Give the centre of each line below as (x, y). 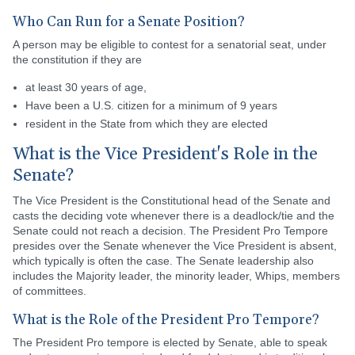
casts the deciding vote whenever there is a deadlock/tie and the (174, 216)
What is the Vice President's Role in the (165, 155)
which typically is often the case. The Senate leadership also (163, 261)
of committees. (50, 291)
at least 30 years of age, (86, 87)
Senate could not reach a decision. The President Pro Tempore (170, 231)
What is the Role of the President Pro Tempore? (166, 320)
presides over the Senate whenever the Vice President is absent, (175, 246)
